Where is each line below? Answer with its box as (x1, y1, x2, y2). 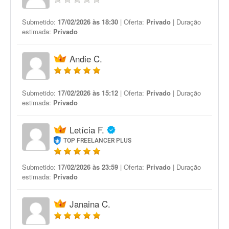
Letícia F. (70, 123, 104, 136)
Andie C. (70, 52, 102, 65)
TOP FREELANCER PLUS (63, 137, 132, 144)
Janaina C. (70, 197, 110, 210)
